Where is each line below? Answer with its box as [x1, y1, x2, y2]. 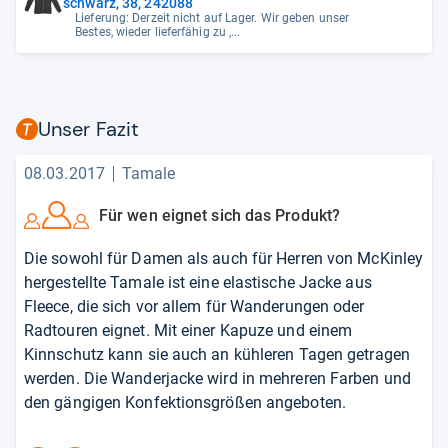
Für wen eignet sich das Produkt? [99, 206, 341, 225]
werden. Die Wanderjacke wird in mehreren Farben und [24, 369, 411, 388]
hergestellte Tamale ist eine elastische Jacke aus [24, 273, 372, 292]
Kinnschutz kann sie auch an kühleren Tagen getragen [24, 345, 410, 364]
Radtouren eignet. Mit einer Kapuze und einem [24, 321, 353, 340]
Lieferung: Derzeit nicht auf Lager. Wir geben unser [75, 10, 350, 25]
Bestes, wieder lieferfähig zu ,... [75, 24, 241, 39]
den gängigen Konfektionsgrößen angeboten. [24, 393, 346, 412]
